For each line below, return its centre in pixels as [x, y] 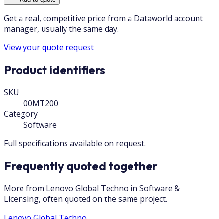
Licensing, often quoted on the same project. [86, 199]
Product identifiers [55, 70]
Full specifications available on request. [75, 143]
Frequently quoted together [81, 165]
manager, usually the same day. [61, 29]
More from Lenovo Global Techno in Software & [92, 188]
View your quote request [49, 47]
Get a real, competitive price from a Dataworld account [103, 18]
